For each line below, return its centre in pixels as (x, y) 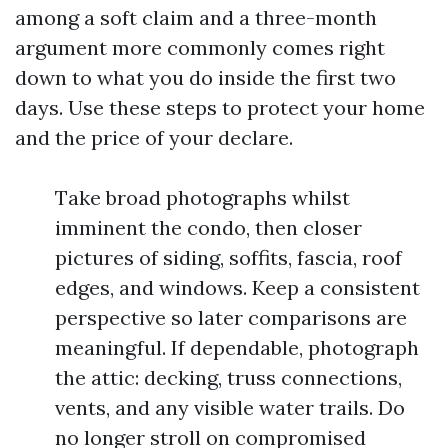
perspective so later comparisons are (231, 317)
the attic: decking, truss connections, (228, 377)
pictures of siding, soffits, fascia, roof (228, 257)
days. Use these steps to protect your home (220, 107)
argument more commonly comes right (200, 47)
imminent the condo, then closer (208, 227)
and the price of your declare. (154, 137)
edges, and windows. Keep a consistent (237, 287)
